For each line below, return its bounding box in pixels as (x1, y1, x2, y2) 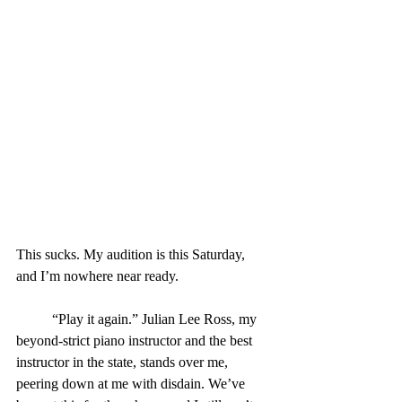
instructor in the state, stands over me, (16, 354, 232, 370)
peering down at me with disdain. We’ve (16, 375, 249, 391)
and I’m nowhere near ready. (16, 267, 179, 284)
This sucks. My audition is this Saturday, (16, 246, 249, 262)
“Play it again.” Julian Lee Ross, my (16, 310, 52, 327)
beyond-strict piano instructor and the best (16, 332, 256, 348)
